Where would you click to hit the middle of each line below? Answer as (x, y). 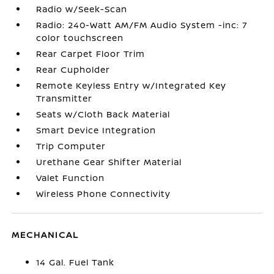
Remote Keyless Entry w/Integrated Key (131, 85)
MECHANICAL (46, 234)
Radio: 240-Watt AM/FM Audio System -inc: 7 (142, 24)
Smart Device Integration (96, 130)
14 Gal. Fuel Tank (76, 262)
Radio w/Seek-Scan (82, 9)
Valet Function (71, 177)
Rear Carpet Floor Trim (91, 53)
